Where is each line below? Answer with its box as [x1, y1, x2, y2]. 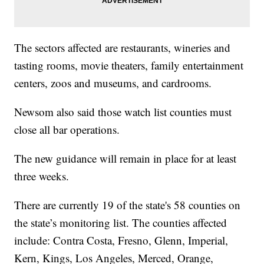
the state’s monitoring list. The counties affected [14, 215, 227, 230]
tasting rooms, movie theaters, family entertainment [14, 58, 244, 73]
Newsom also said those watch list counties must [14, 104, 232, 120]
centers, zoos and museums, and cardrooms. [14, 75, 212, 91]
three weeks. [14, 169, 70, 184]
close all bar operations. [14, 122, 120, 137]
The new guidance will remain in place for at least [14, 151, 237, 166]
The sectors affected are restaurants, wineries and [14, 40, 231, 55]
